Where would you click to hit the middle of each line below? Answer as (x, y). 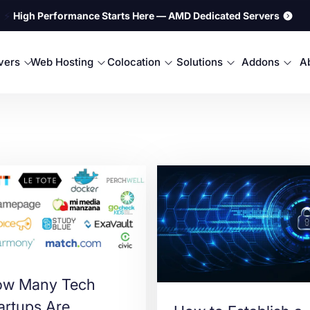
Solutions (200, 62)
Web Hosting (62, 62)
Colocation (134, 62)
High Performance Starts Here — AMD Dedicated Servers (146, 15)
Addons (260, 62)
